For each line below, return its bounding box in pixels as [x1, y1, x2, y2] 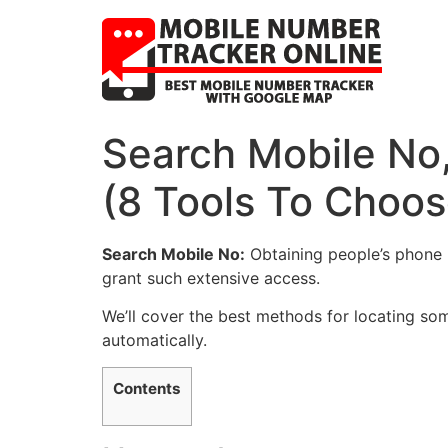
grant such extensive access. [102, 268, 320, 288]
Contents [113, 378, 181, 398]
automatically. [102, 330, 207, 351]
